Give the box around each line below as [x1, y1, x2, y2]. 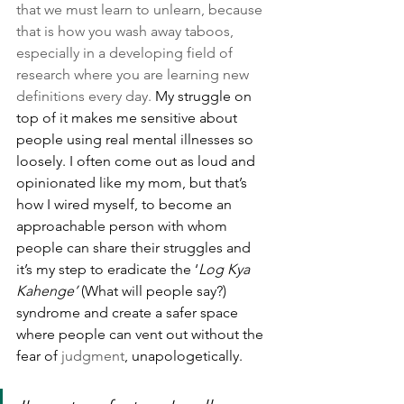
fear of [16, 347, 61, 365]
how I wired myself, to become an [16, 196, 235, 214]
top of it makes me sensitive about [16, 109, 241, 127]
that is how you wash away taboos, [16, 23, 237, 41]
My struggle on [151, 87, 255, 106]
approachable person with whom [16, 217, 231, 235]
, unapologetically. [124, 347, 243, 365]
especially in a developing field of [16, 44, 236, 62]
